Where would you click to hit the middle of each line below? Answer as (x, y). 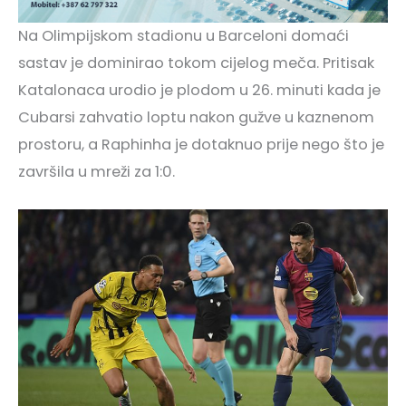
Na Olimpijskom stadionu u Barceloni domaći (184, 35)
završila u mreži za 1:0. (97, 171)
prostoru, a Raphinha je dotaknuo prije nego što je (201, 144)
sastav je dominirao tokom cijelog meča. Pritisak (196, 63)
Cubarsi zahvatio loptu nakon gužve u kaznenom (196, 117)
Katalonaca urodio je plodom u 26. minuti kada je (199, 90)
